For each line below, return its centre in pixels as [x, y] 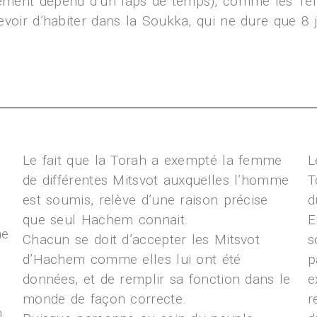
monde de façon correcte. [104, 299]
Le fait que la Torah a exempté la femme [152, 160]
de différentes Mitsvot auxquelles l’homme [156, 180]
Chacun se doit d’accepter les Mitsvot [141, 240]
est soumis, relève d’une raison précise [145, 200]
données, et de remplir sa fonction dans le [156, 279]
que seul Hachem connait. [105, 220]
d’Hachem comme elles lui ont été [132, 259]
